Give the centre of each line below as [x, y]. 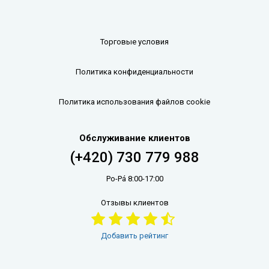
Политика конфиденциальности [134, 71]
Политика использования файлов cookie [134, 101]
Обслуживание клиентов [134, 138]
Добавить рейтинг [134, 235]
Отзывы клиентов [134, 202]
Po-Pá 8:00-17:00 [134, 178]
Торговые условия [134, 41]
